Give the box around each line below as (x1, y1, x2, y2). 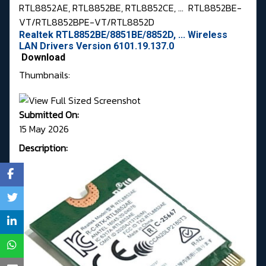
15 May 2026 (19, 121, 69, 136)
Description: (19, 140, 68, 155)
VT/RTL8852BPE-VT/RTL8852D (19, 15, 154, 30)
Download (21, 52, 65, 64)
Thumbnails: (19, 68, 70, 83)
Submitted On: (19, 107, 79, 122)
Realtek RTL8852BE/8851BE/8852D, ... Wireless (19, 29, 227, 41)
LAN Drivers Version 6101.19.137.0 (19, 40, 174, 52)
